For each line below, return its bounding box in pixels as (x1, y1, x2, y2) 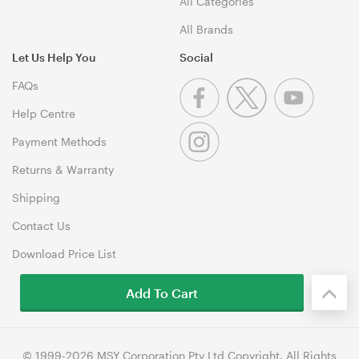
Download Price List (12, 246, 116, 260)
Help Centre (12, 106, 75, 120)
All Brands (179, 22, 233, 36)
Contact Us (12, 218, 71, 232)
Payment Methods (12, 134, 107, 148)
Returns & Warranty (12, 162, 114, 176)
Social (179, 50, 213, 64)
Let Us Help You (12, 50, 95, 64)
